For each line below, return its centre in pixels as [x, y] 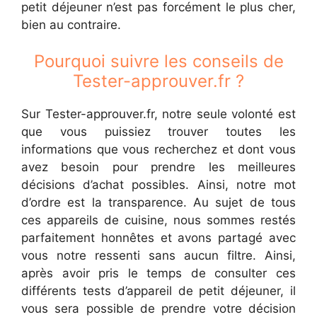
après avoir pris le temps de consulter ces [158, 273]
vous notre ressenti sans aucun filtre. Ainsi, [158, 255]
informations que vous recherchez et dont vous [158, 149]
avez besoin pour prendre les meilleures [158, 167]
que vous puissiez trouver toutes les [158, 132]
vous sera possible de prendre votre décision [158, 309]
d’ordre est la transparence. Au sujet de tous [158, 202]
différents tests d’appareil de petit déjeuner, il [158, 291]
